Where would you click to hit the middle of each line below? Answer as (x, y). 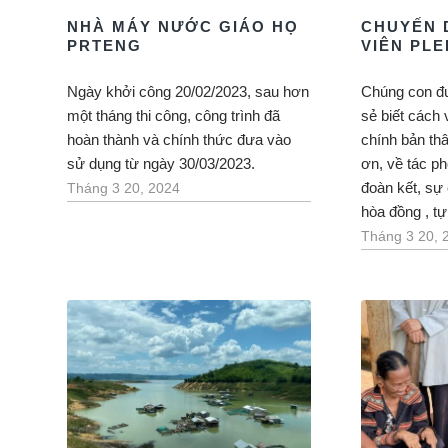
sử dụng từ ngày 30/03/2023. (161, 163)
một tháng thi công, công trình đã (173, 115)
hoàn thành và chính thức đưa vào (179, 139)
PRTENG (104, 45)
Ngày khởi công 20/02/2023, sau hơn (188, 91)
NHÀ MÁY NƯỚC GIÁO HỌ (183, 26)
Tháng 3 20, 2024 (123, 188)
